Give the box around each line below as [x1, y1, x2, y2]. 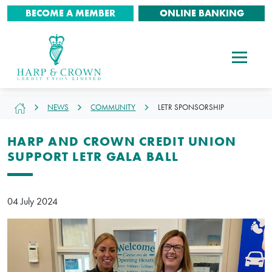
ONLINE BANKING [159, 6, 244, 19]
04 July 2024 [7, 195, 58, 208]
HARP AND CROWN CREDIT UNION [7, 133, 237, 150]
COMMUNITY [90, 102, 136, 112]
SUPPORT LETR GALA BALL [7, 148, 179, 165]
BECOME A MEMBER [25, 6, 115, 19]
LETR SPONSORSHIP [157, 102, 224, 112]
